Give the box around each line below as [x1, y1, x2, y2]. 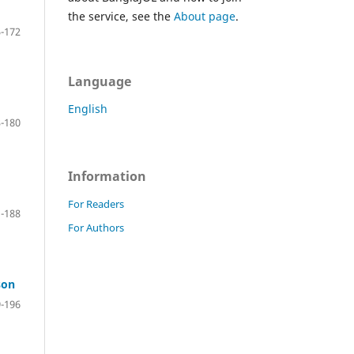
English [68, 100, 107, 116]
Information [68, 167, 146, 185]
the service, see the [68, 8, 174, 24]
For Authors [68, 220, 124, 235]
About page [174, 8, 235, 24]
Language [68, 72, 131, 90]
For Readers [68, 196, 124, 211]
